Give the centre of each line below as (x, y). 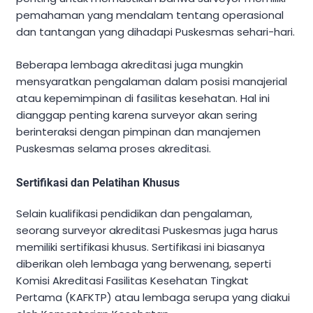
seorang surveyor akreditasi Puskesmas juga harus (147, 230)
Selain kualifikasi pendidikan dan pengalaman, (134, 213)
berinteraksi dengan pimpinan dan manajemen (138, 131)
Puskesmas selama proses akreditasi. (114, 148)
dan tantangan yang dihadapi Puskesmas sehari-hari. (155, 32)
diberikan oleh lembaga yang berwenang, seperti (144, 263)
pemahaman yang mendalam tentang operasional (150, 15)
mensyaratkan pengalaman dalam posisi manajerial (152, 81)
